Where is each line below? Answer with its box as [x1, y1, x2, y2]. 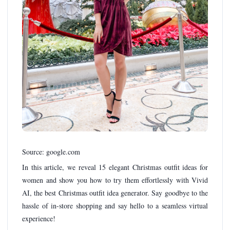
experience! [22, 214, 55, 224]
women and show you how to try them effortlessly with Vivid [22, 175, 208, 185]
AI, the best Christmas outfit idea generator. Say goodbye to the [22, 188, 208, 198]
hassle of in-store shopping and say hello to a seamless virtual [22, 201, 208, 211]
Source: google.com [22, 146, 80, 157]
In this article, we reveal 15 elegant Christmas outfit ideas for [22, 162, 208, 172]
